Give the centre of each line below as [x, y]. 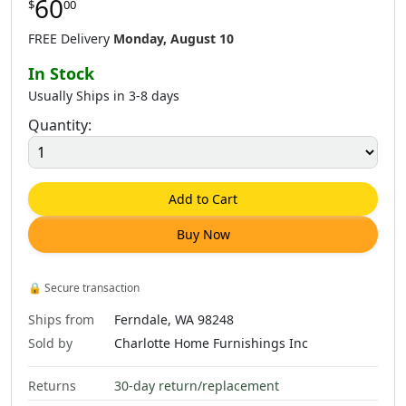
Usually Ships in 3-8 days [104, 95]
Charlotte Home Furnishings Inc [211, 343]
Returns [52, 385]
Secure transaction [91, 287]
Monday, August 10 [174, 38]
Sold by [50, 343]
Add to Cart [203, 198]
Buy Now [203, 234]
